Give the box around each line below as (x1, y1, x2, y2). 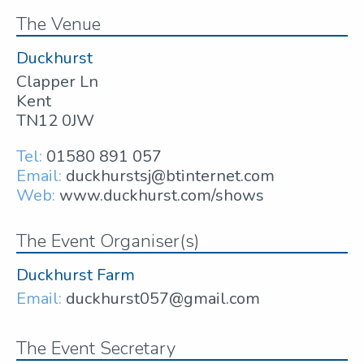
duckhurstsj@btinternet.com (66, 164, 275, 187)
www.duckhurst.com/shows (59, 184, 264, 206)
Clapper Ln (16, 70, 98, 93)
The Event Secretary (16, 336, 175, 361)
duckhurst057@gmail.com (66, 287, 260, 310)
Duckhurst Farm (16, 263, 135, 286)
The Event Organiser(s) (16, 228, 199, 253)
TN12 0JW (16, 109, 94, 132)
